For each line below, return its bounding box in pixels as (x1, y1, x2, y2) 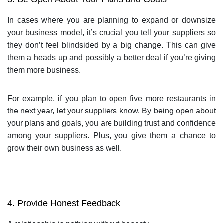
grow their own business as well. (7, 143, 122, 152)
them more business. (7, 65, 81, 74)
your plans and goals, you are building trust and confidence (7, 118, 216, 127)
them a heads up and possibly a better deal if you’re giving (7, 53, 216, 62)
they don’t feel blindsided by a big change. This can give (7, 40, 216, 49)
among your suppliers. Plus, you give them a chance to (7, 131, 216, 140)
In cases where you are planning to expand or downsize (7, 15, 216, 24)
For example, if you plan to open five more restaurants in (7, 94, 216, 103)
